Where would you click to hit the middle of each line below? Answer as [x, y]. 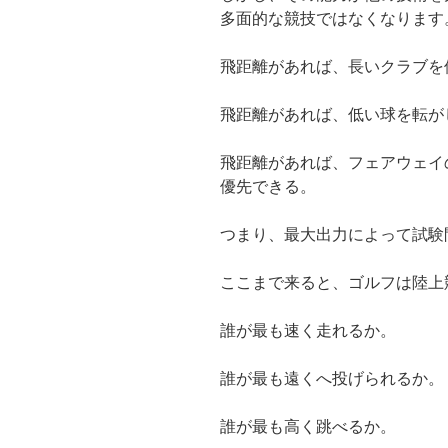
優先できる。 [268, 187]
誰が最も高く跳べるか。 [308, 427]
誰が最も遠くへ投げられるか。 [332, 379]
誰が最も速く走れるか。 [308, 331]
